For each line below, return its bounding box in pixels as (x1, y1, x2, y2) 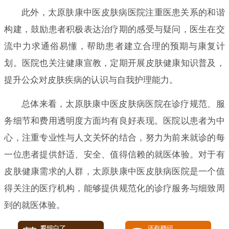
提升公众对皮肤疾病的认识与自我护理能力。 (4, 75, 178, 85)
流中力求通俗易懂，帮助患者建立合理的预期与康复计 (4, 41, 225, 51)
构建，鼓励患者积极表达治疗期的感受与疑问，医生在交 (4, 24, 225, 34)
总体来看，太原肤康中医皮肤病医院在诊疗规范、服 (21, 99, 225, 109)
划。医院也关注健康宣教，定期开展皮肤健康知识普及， (4, 58, 225, 68)
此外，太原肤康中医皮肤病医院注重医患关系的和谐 (21, 7, 225, 17)
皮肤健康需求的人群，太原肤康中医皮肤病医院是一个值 (4, 166, 225, 176)
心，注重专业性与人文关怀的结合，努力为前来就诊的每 (4, 132, 225, 143)
